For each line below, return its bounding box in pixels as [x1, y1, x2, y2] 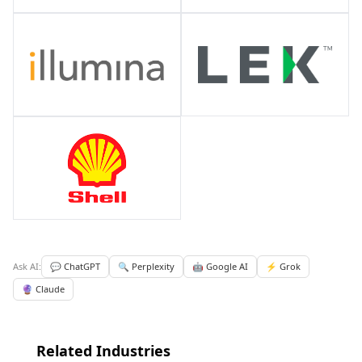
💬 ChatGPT [50, 260, 100, 273]
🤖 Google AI [192, 260, 248, 273]
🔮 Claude [22, 283, 65, 296]
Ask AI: [13, 260, 41, 273]
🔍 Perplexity [118, 260, 175, 273]
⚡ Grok [266, 260, 301, 273]
